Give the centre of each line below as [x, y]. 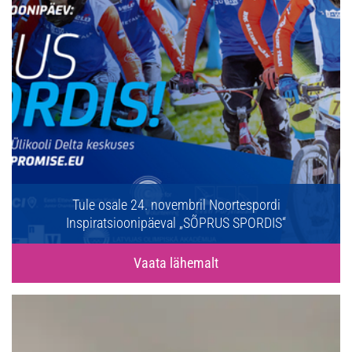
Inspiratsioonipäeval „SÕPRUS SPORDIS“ [176, 223]
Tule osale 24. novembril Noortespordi [176, 205]
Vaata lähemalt [176, 263]
